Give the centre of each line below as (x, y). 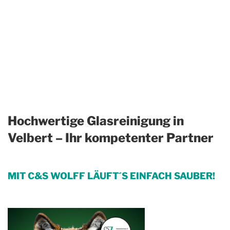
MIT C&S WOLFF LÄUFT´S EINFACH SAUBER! (111, 176)
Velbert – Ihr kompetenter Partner (111, 138)
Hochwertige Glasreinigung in (96, 121)
